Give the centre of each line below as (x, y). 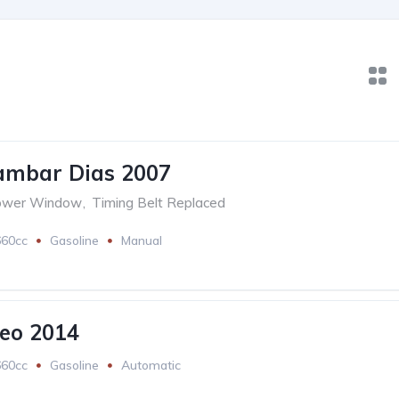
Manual (142, 240)
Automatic (151, 365)
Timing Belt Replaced (159, 203)
